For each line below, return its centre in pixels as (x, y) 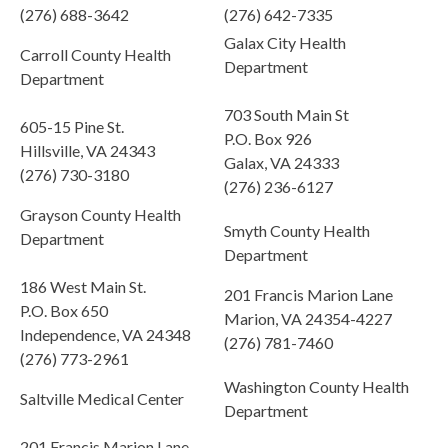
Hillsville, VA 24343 (87, 151)
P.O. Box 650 (64, 311)
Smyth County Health (297, 231)
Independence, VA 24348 (105, 335)
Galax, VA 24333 (281, 163)
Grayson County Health (100, 215)
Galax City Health (285, 43)
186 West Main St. (83, 287)
